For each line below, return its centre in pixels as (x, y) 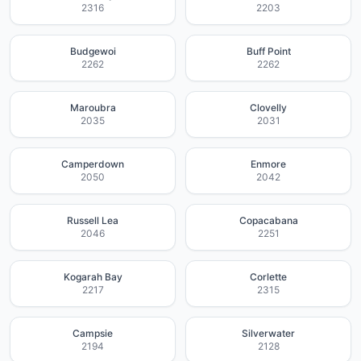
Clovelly (268, 108)
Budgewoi (93, 51)
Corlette (268, 277)
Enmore (268, 164)
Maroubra (93, 108)
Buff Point (268, 51)
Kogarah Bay (93, 277)
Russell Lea (93, 220)
